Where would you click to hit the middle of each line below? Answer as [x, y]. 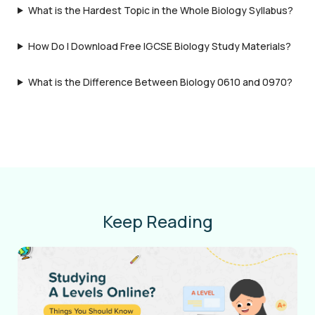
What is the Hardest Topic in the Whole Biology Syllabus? [160, 10]
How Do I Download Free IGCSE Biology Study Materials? [159, 46]
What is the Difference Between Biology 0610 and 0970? [160, 82]
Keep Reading [157, 221]
